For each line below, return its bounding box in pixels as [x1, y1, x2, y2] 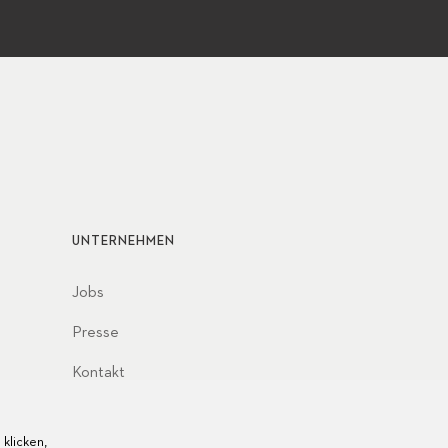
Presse [72, 324, 119, 341]
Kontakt [72, 364, 125, 381]
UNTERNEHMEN [72, 234, 175, 248]
